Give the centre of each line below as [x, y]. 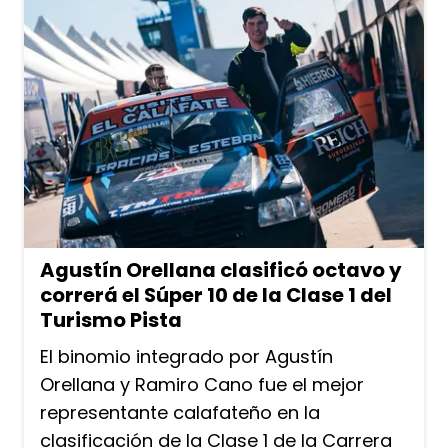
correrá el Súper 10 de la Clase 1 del [216, 294]
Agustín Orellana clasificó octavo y [221, 269]
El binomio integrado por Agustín [186, 356]
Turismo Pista [111, 319]
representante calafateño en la [180, 412]
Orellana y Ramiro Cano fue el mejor [202, 384]
